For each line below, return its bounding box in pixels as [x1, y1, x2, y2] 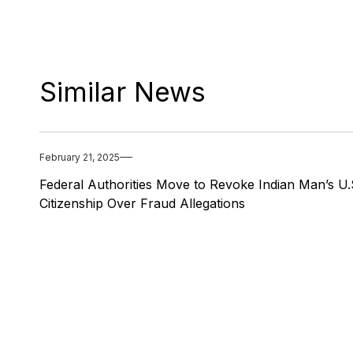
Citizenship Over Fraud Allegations [39, 195, 245, 211]
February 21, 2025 [39, 150, 120, 163]
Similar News [39, 75, 206, 108]
